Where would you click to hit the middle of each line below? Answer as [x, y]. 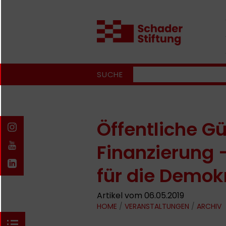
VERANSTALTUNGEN [157, 206]
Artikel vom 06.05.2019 [140, 195]
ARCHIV [209, 206]
